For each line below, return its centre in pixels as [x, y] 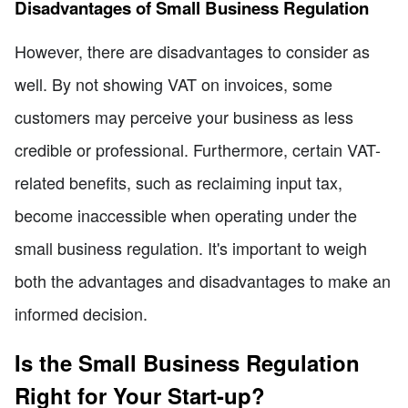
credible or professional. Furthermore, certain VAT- [198, 150]
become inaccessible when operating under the [186, 215]
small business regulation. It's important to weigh [191, 248]
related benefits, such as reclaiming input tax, [178, 183]
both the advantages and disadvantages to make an [203, 281]
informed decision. [81, 314]
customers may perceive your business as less [184, 117]
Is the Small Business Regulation [187, 363]
